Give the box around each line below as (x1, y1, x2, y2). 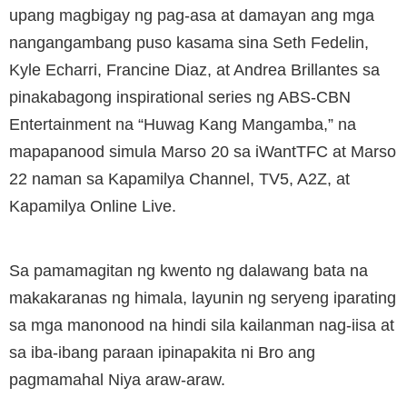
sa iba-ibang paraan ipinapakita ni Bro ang (9, 342, 315, 362)
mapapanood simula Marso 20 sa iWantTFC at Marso (9, 142, 396, 161)
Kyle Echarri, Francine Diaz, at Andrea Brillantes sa (9, 60, 380, 79)
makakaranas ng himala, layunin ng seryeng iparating (9, 288, 396, 307)
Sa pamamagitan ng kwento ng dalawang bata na (9, 261, 368, 280)
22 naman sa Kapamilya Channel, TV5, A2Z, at (9, 169, 350, 188)
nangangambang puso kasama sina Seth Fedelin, (9, 33, 369, 52)
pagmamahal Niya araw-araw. (9, 370, 225, 389)
